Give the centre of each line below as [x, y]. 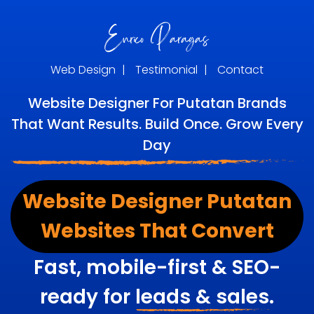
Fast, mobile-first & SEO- [157, 267]
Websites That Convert [157, 231]
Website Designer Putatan [157, 201]
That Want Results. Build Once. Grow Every [157, 124]
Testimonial [166, 70]
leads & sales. [205, 296]
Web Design [83, 70]
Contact [240, 70]
